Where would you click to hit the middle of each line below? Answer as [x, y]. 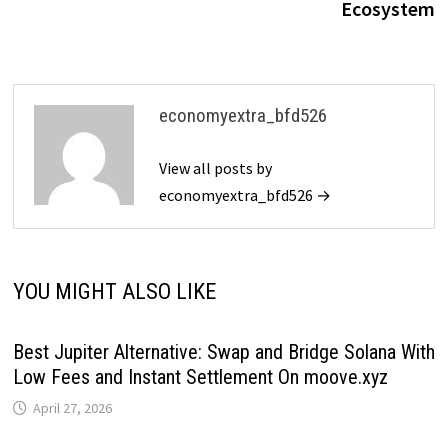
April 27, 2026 [72, 408]
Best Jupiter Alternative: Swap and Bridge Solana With [223, 352]
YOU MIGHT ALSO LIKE [114, 292]
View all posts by [215, 168]
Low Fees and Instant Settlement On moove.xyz [200, 377]
